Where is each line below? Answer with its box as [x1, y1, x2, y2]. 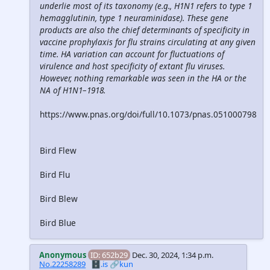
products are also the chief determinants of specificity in [40, 24, 250, 36]
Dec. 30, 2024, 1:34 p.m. [132, 250, 214, 261]
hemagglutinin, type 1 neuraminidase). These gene [40, 12, 228, 24]
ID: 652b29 [90, 250, 128, 261]
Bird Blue [40, 217, 76, 229]
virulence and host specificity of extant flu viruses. [40, 60, 225, 72]
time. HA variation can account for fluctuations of [40, 48, 224, 60]
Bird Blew [40, 193, 78, 205]
